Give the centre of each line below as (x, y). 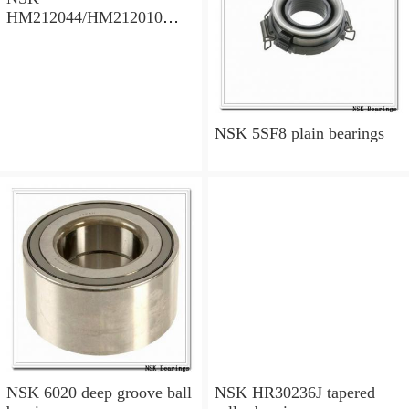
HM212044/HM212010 (84, 17)
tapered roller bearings (81, 36)
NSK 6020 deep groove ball (99, 392)
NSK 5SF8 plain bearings (299, 134)
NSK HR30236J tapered (294, 392)
